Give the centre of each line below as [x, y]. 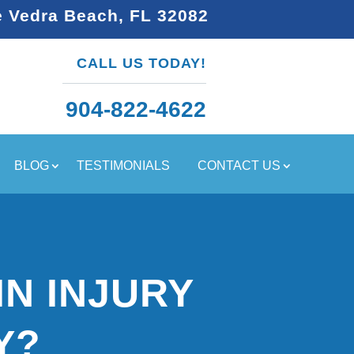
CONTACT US [239, 165]
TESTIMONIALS [123, 165]
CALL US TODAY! [141, 63]
